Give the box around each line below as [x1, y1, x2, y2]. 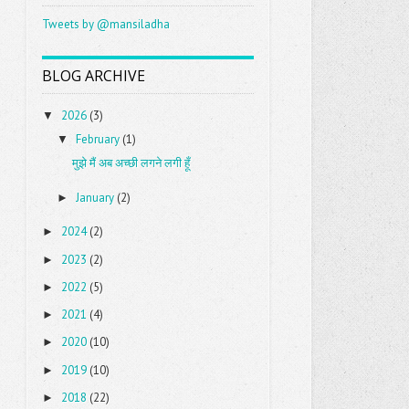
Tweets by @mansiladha [42, 16, 171, 32]
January [75, 189, 114, 205]
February [75, 131, 120, 148]
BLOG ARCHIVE [42, 65, 146, 86]
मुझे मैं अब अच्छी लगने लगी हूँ [71, 155, 190, 172]
